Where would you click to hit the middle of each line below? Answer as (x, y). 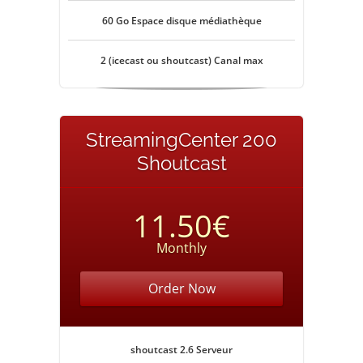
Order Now (181, 288)
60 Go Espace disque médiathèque (181, 21)
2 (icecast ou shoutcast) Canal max (181, 60)
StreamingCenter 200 (181, 140)
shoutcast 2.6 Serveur (181, 350)
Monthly (181, 248)
